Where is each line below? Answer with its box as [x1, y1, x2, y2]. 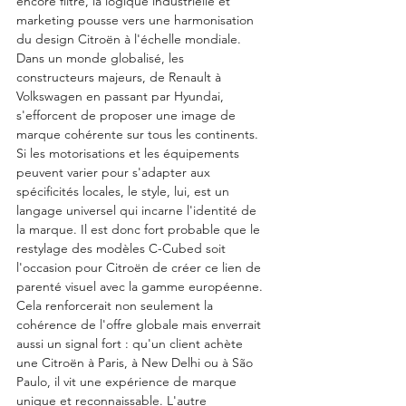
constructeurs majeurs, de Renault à [16, 69, 225, 86]
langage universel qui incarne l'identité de [16, 202, 260, 219]
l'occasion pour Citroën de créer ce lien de [16, 259, 265, 276]
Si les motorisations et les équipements [16, 145, 243, 162]
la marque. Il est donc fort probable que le [16, 221, 264, 238]
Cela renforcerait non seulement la [16, 297, 217, 314]
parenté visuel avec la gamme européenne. [16, 278, 266, 295]
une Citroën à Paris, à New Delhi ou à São [16, 354, 256, 372]
